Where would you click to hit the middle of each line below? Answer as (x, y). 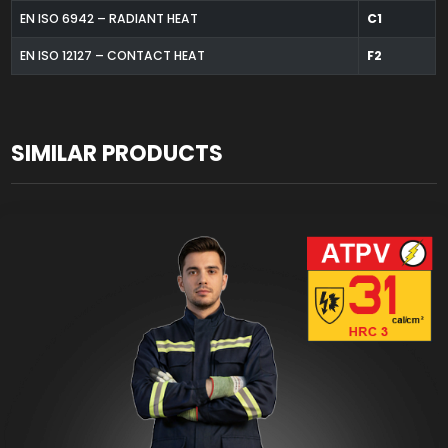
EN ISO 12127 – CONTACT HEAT (112, 55)
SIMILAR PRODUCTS (117, 153)
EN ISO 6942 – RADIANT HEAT (108, 18)
